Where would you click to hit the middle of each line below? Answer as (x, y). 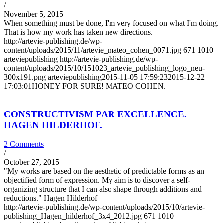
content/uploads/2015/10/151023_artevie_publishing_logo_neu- (104, 68)
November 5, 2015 (34, 14)
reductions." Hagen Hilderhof (51, 198)
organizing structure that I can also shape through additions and (103, 189)
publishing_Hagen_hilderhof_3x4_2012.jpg (73, 216)
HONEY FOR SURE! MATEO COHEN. (99, 86)
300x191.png (25, 77)
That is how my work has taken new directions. (78, 32)
